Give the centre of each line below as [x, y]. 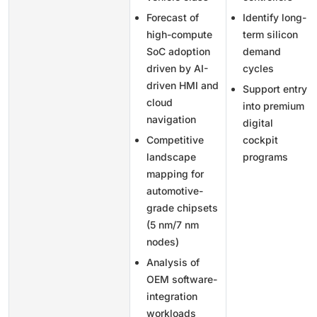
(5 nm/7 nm [173, 224]
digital [258, 122]
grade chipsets [182, 207]
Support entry [275, 88]
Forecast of [173, 17]
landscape [171, 156]
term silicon [270, 34]
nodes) [163, 241]
